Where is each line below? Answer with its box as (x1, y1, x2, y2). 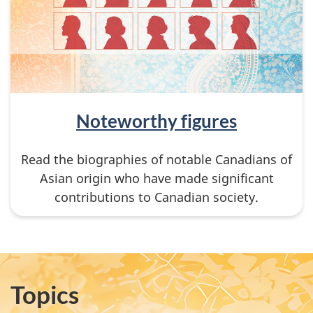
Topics (10, 279, 79, 309)
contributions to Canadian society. (54, 189, 259, 206)
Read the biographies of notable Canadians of (21, 151, 292, 168)
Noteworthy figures (76, 109, 237, 132)
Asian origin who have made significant (39, 170, 274, 187)
